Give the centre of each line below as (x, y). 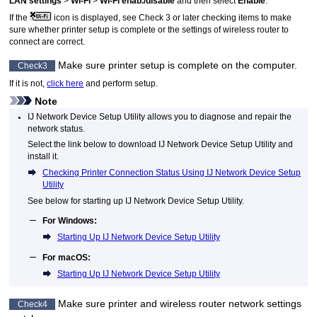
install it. (44, 157)
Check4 (32, 304)
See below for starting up (77, 201)
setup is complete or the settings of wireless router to (188, 29)
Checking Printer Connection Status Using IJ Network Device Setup (172, 173)
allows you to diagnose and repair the (219, 116)
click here (65, 84)
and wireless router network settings (220, 304)
